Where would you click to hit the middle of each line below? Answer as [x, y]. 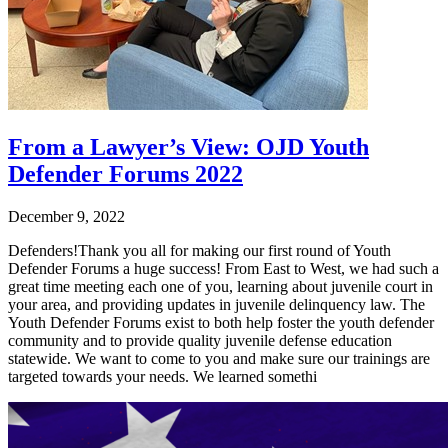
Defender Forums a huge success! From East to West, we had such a [223, 268]
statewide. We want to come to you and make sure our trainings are [219, 358]
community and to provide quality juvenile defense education [200, 340]
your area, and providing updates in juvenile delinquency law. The [216, 304]
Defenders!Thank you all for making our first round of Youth [199, 250]
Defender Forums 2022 [125, 173]
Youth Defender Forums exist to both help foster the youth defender [221, 322]
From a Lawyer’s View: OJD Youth [188, 146]
